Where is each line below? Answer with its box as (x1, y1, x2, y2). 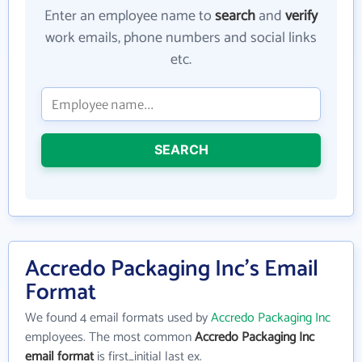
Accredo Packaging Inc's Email (25, 250, 318, 288)
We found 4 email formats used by (25, 307, 211, 329)
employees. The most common (25, 326, 195, 348)
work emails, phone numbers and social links (45, 26, 317, 50)
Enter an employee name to (44, 4, 215, 28)
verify (285, 4, 318, 28)
